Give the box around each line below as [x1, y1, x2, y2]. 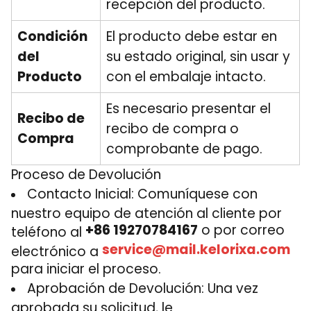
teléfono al [11, 223, 85, 239]
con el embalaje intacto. [106, 67, 266, 86]
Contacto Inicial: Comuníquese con [27, 185, 258, 203]
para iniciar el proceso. [11, 260, 161, 278]
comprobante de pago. [106, 140, 262, 158]
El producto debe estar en [106, 27, 277, 46]
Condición [17, 27, 87, 46]
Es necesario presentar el [106, 99, 271, 118]
